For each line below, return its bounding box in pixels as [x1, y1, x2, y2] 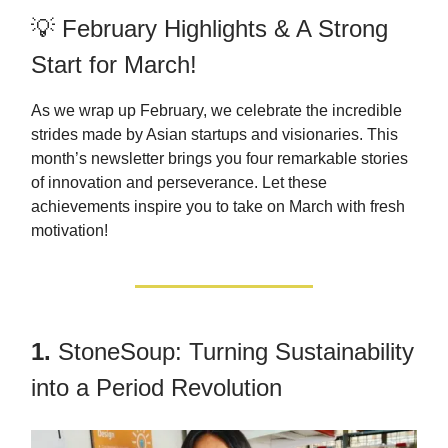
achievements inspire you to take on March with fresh [31, 197, 405, 215]
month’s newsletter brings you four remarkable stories [31, 149, 408, 167]
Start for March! [31, 50, 197, 78]
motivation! [31, 221, 108, 239]
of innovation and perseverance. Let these [31, 173, 327, 191]
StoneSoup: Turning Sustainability [58, 337, 414, 365]
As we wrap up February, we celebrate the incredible [31, 101, 402, 119]
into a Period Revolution [31, 373, 282, 401]
